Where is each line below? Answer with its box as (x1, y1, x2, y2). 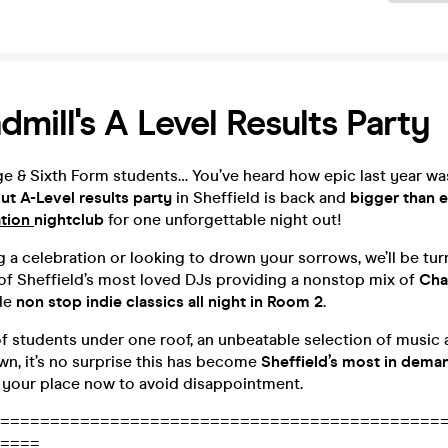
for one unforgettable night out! (104, 210, 342, 229)
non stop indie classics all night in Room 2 (12, 292, 323, 311)
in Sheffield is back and (172, 188, 350, 207)
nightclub (34, 210, 104, 229)
